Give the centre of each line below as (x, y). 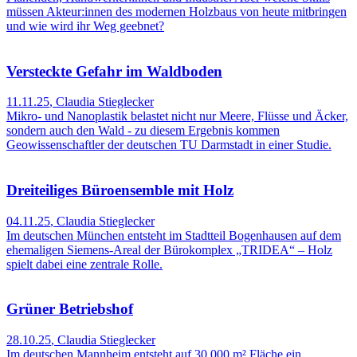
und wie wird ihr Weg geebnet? (85, 25)
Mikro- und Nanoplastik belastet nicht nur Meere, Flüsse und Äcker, (177, 116)
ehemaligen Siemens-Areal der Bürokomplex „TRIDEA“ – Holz (169, 249)
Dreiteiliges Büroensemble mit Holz (120, 190)
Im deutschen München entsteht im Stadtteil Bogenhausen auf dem (174, 235)
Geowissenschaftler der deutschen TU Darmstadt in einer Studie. (169, 145)
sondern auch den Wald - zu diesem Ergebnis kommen (143, 131)
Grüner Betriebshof (70, 309)
